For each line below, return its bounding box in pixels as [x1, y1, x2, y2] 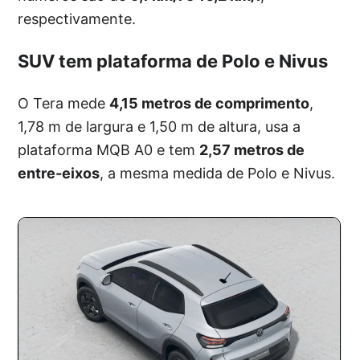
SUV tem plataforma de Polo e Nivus [18, 50, 329, 72]
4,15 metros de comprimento [109, 94, 310, 112]
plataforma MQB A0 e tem [18, 141, 200, 158]
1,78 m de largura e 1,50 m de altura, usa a [18, 117, 301, 135]
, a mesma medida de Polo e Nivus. [100, 164, 336, 182]
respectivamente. [18, 10, 137, 27]
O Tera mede [18, 94, 110, 112]
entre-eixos [18, 164, 100, 182]
